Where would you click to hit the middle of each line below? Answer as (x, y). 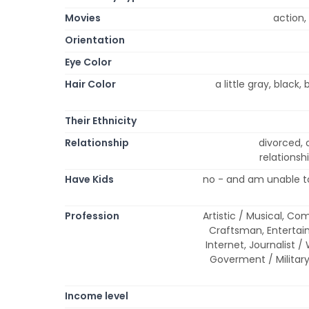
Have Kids (89, 179)
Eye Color (88, 62)
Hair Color (90, 84)
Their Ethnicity (101, 120)
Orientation (95, 40)
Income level (97, 296)
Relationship (97, 142)
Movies (83, 18)
